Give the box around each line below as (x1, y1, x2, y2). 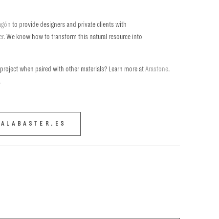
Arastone (145, 65, 169, 73)
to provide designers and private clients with (11, 20, 127, 28)
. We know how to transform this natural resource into (3, 32, 143, 41)
